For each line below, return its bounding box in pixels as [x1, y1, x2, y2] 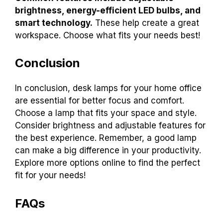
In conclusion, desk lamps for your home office [15, 83, 202, 94]
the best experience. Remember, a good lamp [15, 133, 197, 143]
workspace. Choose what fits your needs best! [15, 30, 200, 40]
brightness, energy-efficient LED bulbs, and [15, 5, 201, 15]
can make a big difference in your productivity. [15, 145, 201, 156]
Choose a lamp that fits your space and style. [15, 108, 197, 118]
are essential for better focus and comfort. [15, 96, 184, 106]
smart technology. [15, 17, 93, 28]
